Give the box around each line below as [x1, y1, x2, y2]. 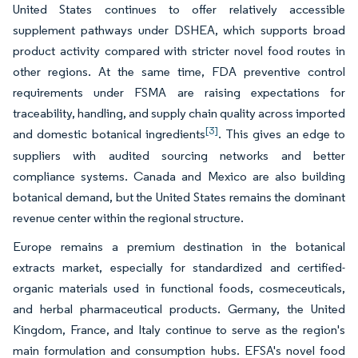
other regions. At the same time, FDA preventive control [13, 63, 345, 79]
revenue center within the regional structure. [13, 209, 244, 225]
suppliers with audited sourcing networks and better [13, 147, 345, 163]
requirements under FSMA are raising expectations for [13, 84, 345, 100]
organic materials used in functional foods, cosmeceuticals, [13, 280, 345, 296]
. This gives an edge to [217, 125, 345, 141]
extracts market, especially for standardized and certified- [13, 259, 345, 275]
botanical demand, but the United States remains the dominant [13, 189, 345, 205]
